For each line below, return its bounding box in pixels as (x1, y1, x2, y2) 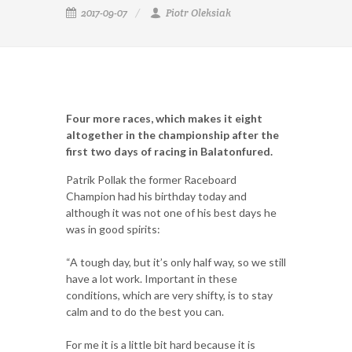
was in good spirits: (66, 222, 163, 236)
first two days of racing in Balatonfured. (66, 145, 273, 158)
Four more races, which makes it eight (66, 112, 262, 125)
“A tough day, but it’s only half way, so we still (66, 255, 286, 269)
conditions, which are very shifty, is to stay (66, 288, 273, 302)
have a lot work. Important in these (66, 272, 237, 285)
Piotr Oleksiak (163, 6, 231, 20)
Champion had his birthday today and (66, 189, 247, 203)
